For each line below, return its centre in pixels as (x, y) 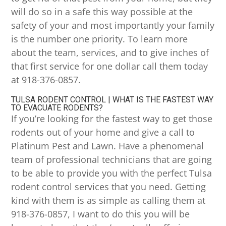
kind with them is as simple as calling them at (108, 201)
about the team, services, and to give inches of (110, 53)
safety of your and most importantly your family (113, 25)
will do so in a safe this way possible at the (102, 12)
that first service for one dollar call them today (110, 66)
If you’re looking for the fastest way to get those (112, 119)
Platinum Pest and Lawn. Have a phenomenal (108, 146)
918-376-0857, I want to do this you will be (101, 214)
